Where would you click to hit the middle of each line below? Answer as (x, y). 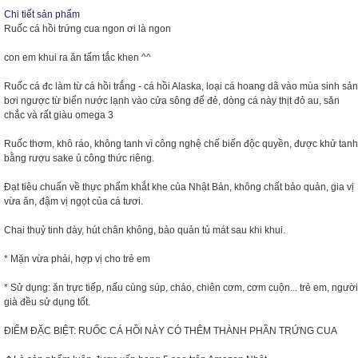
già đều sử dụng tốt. (47, 302)
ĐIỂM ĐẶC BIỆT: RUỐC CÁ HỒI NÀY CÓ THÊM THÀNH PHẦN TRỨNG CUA (171, 331)
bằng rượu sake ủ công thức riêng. (79, 158)
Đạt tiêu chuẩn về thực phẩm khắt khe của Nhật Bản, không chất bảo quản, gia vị (179, 187)
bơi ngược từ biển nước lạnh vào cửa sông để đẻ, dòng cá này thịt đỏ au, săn (172, 101)
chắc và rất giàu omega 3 (59, 115)
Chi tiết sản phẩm (42, 14)
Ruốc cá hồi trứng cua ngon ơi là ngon (88, 29)
